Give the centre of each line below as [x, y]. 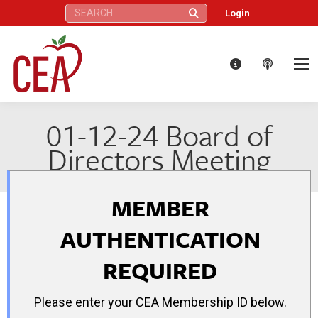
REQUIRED [160, 270]
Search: [79, 10]
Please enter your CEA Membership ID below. [160, 302]
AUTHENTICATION [160, 239]
